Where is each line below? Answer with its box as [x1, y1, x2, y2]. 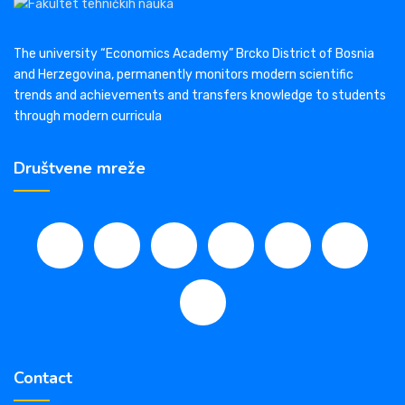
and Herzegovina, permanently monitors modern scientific [14, 67, 353, 83]
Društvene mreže [14, 157, 146, 180]
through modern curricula [14, 108, 162, 125]
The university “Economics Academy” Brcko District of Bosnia [14, 46, 374, 62]
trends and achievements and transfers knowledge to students [14, 88, 386, 104]
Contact [14, 367, 72, 390]
